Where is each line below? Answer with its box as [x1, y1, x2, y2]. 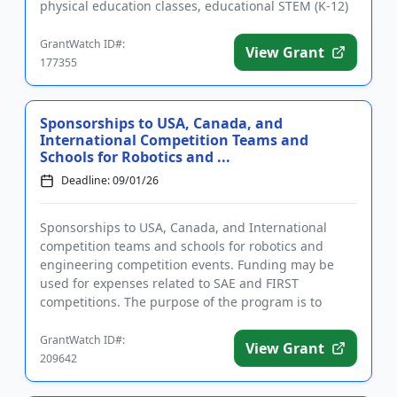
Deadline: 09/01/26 [61, 173, 159, 189]
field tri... [40, 16, 93, 34]
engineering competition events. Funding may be [40, 256, 334, 274]
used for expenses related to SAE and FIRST [40, 275, 299, 292]
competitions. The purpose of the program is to [40, 293, 322, 311]
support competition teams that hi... [40, 312, 254, 330]
